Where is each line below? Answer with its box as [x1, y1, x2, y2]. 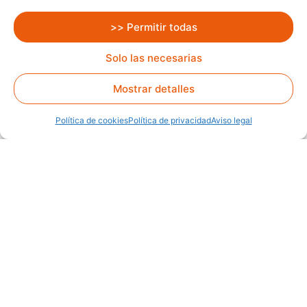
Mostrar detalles [112, 82, 195, 95]
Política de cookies [55, 115, 128, 125]
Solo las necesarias [105, 51, 202, 64]
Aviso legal [210, 115, 252, 125]
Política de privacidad [127, 115, 211, 125]
